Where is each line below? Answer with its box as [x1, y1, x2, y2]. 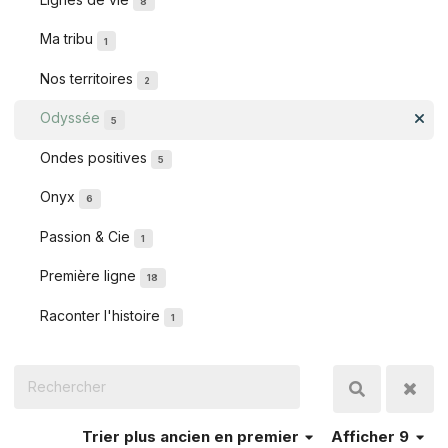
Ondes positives [40, 148, 151, 166]
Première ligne [40, 267, 140, 285]
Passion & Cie [40, 227, 134, 245]
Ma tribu [40, 30, 97, 48]
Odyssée [40, 109, 104, 127]
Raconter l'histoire [40, 306, 164, 324]
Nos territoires [40, 70, 137, 88]
